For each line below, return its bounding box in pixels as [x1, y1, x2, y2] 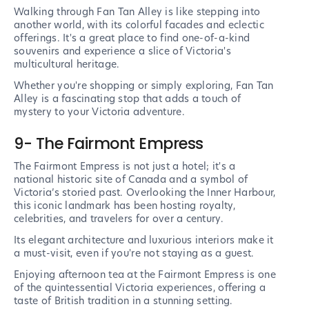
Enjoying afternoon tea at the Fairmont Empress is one [14, 268, 276, 282]
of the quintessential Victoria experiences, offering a [14, 281, 266, 295]
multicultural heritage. [14, 57, 120, 72]
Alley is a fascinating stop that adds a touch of [14, 92, 241, 106]
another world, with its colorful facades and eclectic [14, 18, 264, 32]
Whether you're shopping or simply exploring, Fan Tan [14, 79, 274, 93]
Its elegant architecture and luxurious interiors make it [14, 233, 274, 248]
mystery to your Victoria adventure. [14, 105, 185, 119]
